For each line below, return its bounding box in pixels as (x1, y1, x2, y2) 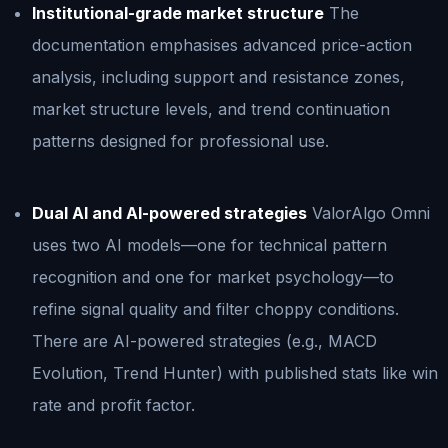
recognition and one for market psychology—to (32, 266, 394, 287)
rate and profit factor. (32, 394, 195, 415)
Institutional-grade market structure (32, 2, 324, 23)
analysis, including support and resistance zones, (32, 66, 405, 87)
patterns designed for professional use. (32, 130, 329, 151)
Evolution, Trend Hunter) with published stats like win (32, 362, 438, 383)
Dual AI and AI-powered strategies (32, 202, 307, 223)
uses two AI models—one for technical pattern (32, 234, 387, 255)
